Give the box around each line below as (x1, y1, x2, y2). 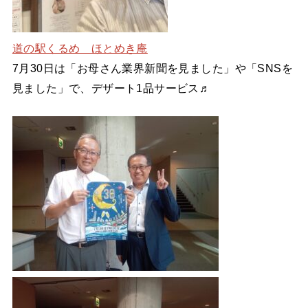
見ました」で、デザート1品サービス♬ (12, 82, 211, 95)
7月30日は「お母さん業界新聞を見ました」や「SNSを (12, 62, 294, 75)
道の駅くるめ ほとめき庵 (12, 42, 148, 55)
